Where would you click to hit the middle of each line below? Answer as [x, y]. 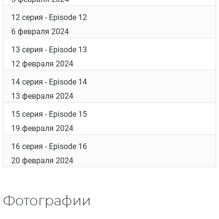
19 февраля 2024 [42, 129]
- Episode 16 [65, 147]
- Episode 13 [65, 50]
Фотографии [47, 202]
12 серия [27, 18]
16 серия [27, 147]
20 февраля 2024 [42, 161]
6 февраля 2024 [40, 32]
